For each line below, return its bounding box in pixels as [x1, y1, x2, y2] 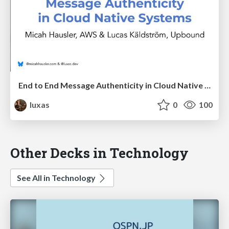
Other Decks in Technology [10, 144, 189, 162]
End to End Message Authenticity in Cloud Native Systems [204, 80, 211, 90]
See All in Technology [17, 173, 97, 183]
